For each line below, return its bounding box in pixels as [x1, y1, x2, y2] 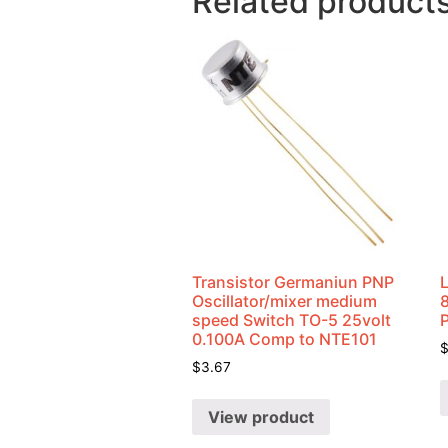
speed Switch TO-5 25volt [192, 309, 391, 330]
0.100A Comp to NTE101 [192, 328, 377, 349]
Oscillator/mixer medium [192, 290, 377, 311]
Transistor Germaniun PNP [192, 271, 394, 292]
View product [208, 407, 314, 428]
